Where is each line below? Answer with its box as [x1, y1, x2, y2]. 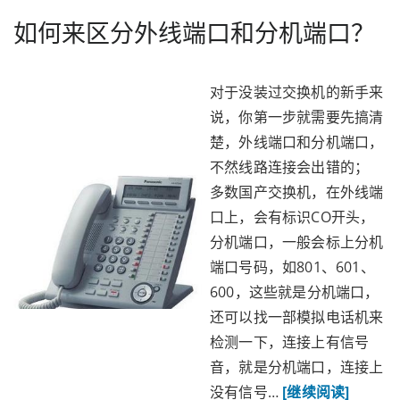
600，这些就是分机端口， [210, 282, 379, 302]
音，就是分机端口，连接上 [210, 357, 384, 377]
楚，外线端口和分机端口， [210, 132, 384, 152]
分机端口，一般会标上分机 [210, 232, 384, 252]
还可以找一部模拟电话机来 [210, 307, 384, 327]
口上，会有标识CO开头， [210, 207, 375, 227]
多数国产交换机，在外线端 [210, 182, 384, 202]
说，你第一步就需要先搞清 [210, 107, 384, 127]
